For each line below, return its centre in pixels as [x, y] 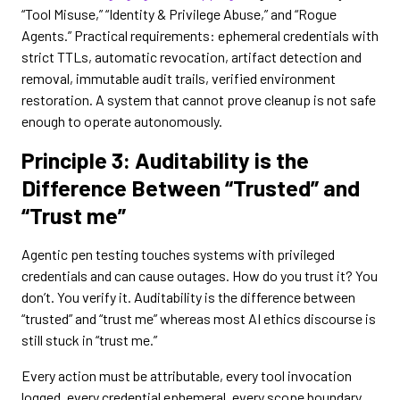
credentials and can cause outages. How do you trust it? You [200, 275]
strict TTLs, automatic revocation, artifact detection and [192, 57]
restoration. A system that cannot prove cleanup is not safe [199, 100]
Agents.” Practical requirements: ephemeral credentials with [200, 35]
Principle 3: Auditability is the [165, 160]
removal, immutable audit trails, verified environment [179, 78]
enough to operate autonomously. [122, 121]
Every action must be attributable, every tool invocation [187, 375]
